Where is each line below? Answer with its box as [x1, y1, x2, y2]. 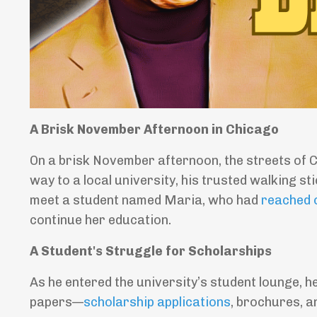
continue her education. [30, 212, 171, 229]
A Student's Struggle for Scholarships [30, 243, 272, 260]
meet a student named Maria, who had [30, 192, 261, 209]
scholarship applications [83, 294, 231, 311]
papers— [30, 294, 83, 311]
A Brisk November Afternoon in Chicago [30, 122, 279, 138]
